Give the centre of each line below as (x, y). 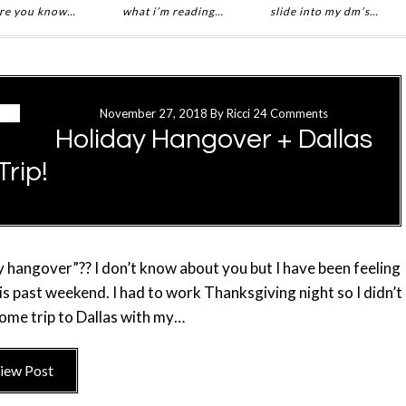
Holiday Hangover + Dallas (214, 139)
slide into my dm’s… (324, 11)
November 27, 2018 (154, 113)
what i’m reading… (173, 11)
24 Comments (290, 113)
